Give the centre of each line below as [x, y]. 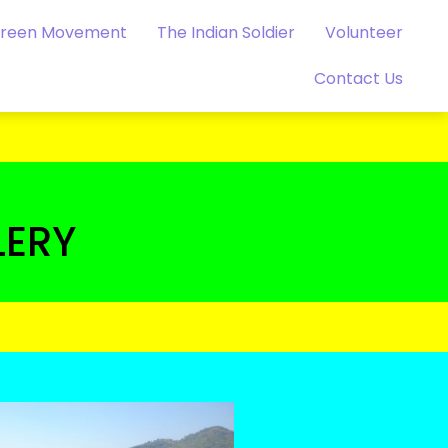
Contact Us [358, 78]
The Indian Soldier [225, 32]
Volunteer [363, 32]
